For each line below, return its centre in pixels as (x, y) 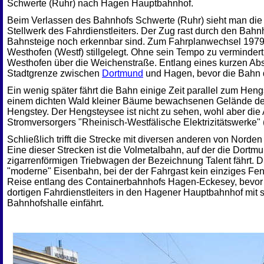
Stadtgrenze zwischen (55, 73)
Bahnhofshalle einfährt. (55, 203)
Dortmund (123, 73)
